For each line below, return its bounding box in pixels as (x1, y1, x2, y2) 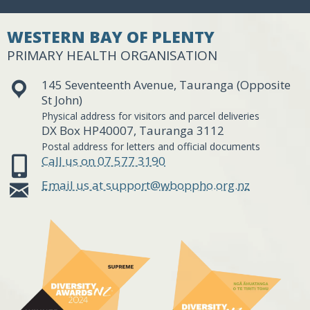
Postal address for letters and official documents (42, 140, 263, 154)
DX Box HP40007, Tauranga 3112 (42, 122, 224, 139)
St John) (42, 92, 82, 109)
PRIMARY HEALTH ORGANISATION (7, 46, 217, 65)
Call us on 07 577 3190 (42, 153, 165, 170)
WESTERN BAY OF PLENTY (7, 26, 215, 48)
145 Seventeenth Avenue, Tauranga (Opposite (42, 77, 291, 93)
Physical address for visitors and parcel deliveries (42, 109, 262, 123)
